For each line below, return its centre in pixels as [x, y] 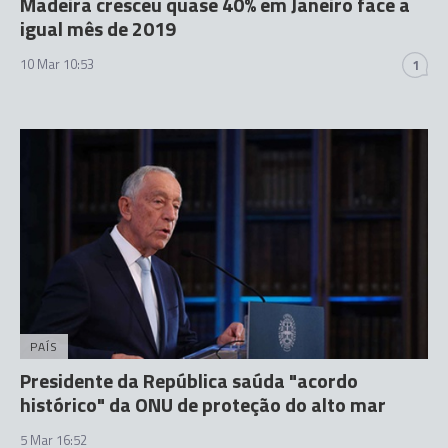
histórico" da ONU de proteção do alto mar [203, 404]
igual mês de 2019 [98, 28]
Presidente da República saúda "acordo [189, 380]
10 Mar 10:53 [57, 64]
